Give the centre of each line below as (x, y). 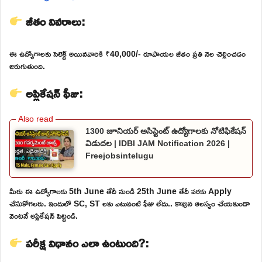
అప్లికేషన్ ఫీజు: (53, 93)
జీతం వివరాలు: (54, 21)
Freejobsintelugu (120, 155)
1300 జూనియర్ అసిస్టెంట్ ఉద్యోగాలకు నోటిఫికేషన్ (166, 131)
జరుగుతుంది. (27, 65)
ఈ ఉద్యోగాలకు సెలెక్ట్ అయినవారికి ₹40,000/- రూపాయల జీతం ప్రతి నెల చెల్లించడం (127, 53)
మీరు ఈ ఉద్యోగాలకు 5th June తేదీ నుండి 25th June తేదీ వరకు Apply (120, 191)
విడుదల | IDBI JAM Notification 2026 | (158, 143)
